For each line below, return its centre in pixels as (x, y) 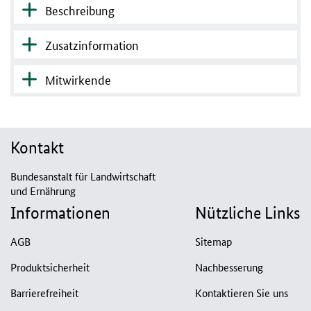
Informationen (60, 213)
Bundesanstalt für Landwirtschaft (83, 176)
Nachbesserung (229, 267)
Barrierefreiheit (44, 293)
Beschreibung (80, 10)
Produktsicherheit (50, 267)
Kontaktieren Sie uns (242, 293)
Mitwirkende (78, 79)
